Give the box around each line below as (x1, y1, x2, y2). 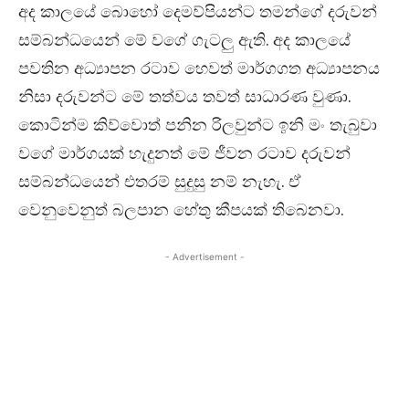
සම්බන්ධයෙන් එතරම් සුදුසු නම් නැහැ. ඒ (18, 170, 300, 194)
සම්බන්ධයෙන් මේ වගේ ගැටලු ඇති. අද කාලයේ (18, 28, 351, 52)
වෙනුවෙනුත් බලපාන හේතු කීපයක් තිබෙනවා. (18, 198, 343, 222)
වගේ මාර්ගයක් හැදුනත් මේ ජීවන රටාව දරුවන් (18, 142, 351, 165)
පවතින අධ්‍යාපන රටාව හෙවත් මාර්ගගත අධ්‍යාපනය (18, 57, 380, 80)
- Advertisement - (164, 251, 245, 263)
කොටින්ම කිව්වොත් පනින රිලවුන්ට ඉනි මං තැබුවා (18, 113, 377, 137)
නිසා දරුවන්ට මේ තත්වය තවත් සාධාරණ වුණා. (18, 85, 351, 109)
